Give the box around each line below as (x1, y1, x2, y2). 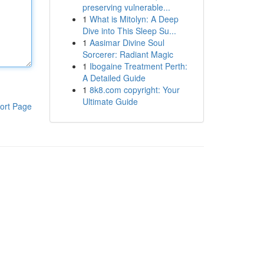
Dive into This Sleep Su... (82, 25, 176, 37)
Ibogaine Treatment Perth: (89, 60, 187, 72)
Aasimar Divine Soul (89, 37, 164, 48)
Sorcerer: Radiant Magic (82, 48, 173, 60)
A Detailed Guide (82, 72, 146, 84)
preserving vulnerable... (82, 1, 170, 13)
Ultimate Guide (82, 95, 138, 107)
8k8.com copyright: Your (89, 84, 180, 95)
